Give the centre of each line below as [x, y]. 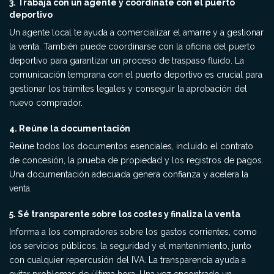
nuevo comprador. [46, 103]
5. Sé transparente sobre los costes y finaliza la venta [125, 214]
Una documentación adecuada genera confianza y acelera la [129, 174]
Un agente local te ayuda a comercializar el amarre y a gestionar [136, 32]
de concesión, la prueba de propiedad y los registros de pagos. [136, 160]
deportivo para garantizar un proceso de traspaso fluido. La [127, 61]
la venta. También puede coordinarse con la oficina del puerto [132, 46]
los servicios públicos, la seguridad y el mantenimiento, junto [130, 246]
